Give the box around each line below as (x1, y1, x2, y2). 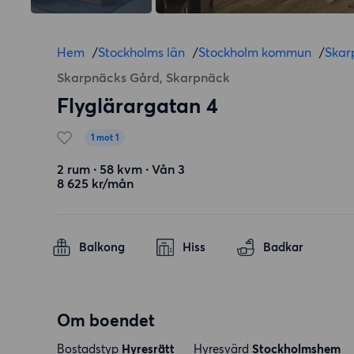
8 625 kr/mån (57, 175, 134, 191)
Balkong (79, 239, 125, 254)
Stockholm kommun (198, 44, 311, 60)
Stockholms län (98, 44, 185, 60)
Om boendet (57, 311, 155, 330)
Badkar (263, 239, 303, 254)
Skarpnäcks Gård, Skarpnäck (57, 70, 230, 85)
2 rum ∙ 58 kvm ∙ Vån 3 (57, 161, 185, 177)
